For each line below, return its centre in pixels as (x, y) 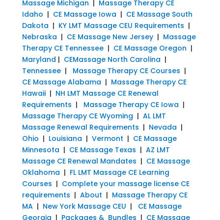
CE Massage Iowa (84, 14)
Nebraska (39, 37)
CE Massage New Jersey (110, 37)
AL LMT (154, 116)
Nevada (163, 127)
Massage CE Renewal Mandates (79, 161)
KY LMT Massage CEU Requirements (121, 25)
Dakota (35, 25)
